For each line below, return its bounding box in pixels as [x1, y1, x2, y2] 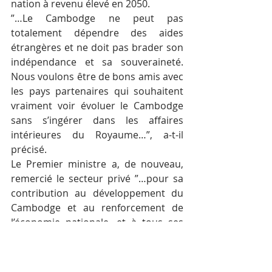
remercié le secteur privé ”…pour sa [11, 171, 183, 185]
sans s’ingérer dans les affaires [11, 113, 183, 127]
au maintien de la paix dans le [11, 244, 183, 258]
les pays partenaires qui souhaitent [11, 84, 183, 98]
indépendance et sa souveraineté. [11, 55, 183, 69]
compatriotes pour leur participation [11, 229, 183, 243]
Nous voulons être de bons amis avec [11, 69, 183, 83]
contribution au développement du [11, 186, 183, 200]
